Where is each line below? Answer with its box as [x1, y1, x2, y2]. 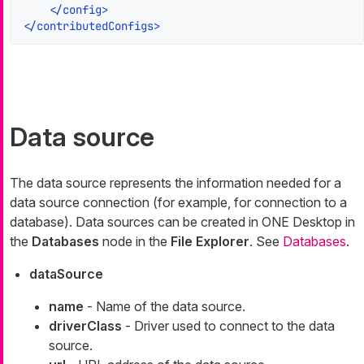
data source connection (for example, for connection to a [10, 193, 347, 210]
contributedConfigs [37, 18, 154, 33]
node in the [99, 232, 171, 249]
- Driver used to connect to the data [122, 317, 335, 334]
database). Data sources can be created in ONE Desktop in [10, 213, 355, 230]
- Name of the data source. [84, 297, 245, 314]
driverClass [49, 317, 122, 334]
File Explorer [171, 232, 249, 249]
